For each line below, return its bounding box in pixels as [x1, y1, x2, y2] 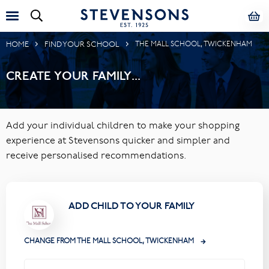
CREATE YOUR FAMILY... [6, 67, 141, 85]
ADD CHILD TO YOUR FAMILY [68, 199, 195, 213]
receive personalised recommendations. [6, 148, 187, 162]
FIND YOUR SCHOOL [44, 38, 119, 49]
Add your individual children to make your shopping [6, 118, 240, 131]
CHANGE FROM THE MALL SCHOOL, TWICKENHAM [24, 235, 196, 246]
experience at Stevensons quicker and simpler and [6, 133, 230, 147]
